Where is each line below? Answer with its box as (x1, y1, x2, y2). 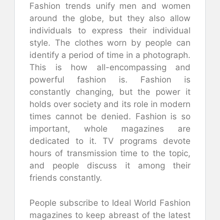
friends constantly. (29, 173, 102, 183)
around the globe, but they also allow (29, 13, 191, 23)
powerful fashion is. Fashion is (29, 75, 191, 84)
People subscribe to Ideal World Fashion (29, 197, 191, 208)
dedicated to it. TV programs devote (29, 136, 191, 146)
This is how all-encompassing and (29, 62, 191, 72)
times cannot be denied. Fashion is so (29, 111, 191, 121)
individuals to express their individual (29, 26, 191, 35)
